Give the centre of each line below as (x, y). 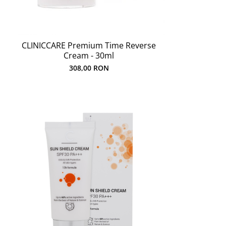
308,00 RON (89, 68)
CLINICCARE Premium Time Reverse (89, 45)
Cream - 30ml (89, 55)
